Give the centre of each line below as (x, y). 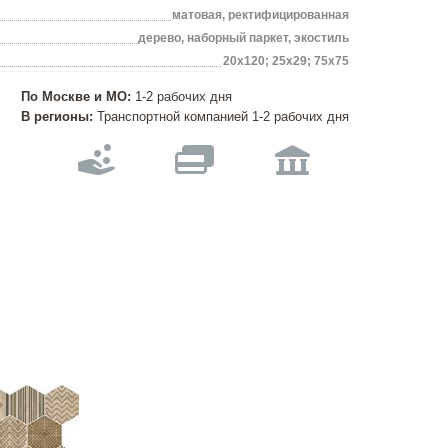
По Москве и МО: (76, 96)
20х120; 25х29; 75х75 (286, 61)
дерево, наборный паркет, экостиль (243, 38)
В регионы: (57, 116)
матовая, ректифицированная (260, 15)
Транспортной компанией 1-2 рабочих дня (221, 116)
